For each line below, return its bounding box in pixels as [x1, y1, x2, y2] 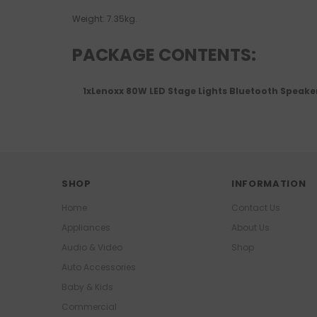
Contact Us [231, 202, 280, 214]
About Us [231, 221, 270, 234]
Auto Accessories [62, 261, 136, 274]
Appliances [62, 221, 110, 234]
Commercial [62, 301, 117, 313]
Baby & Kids [62, 281, 113, 294]
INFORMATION [231, 177, 306, 191]
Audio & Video [62, 241, 122, 254]
